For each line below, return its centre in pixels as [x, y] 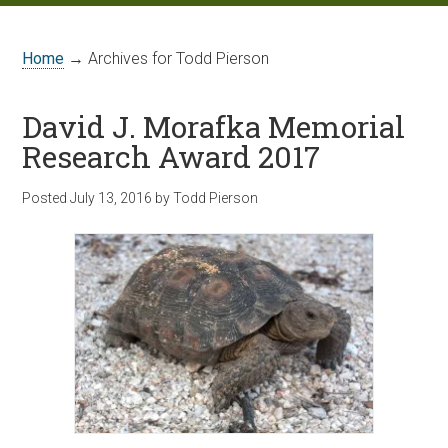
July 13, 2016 [111, 198]
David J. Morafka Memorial [214, 126]
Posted [46, 198]
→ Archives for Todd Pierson [167, 58]
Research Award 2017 [171, 156]
